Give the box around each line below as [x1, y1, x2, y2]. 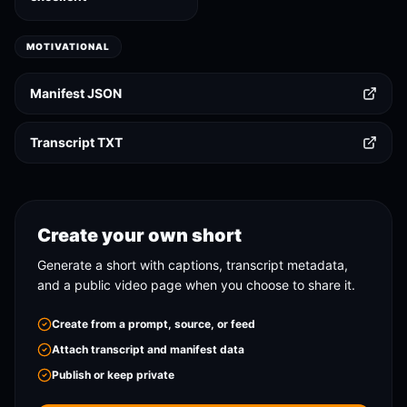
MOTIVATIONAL [26, 41, 110, 52]
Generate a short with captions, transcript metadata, [37, 257, 348, 273]
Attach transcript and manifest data [52, 342, 244, 356]
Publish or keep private [52, 368, 174, 382]
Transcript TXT [30, 134, 123, 150]
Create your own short [37, 224, 243, 246]
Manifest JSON [30, 85, 122, 101]
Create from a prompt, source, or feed [52, 317, 255, 331]
